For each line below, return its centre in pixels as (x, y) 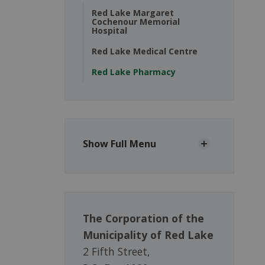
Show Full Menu (119, 144)
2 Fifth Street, (116, 252)
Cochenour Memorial (135, 22)
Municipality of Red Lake (148, 235)
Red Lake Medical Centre (144, 51)
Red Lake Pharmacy (133, 72)
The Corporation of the (143, 219)
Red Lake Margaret (132, 13)
